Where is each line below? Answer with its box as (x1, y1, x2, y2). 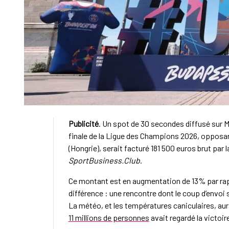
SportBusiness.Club (68, 155, 140, 165)
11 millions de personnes (68, 212, 149, 222)
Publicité (68, 118, 99, 128)
